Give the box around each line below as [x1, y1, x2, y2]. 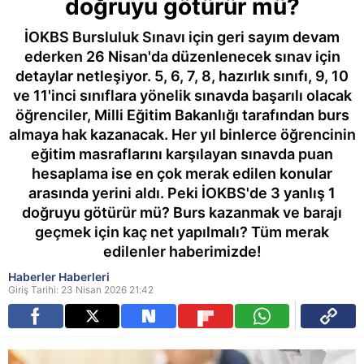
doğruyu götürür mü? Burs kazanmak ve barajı [22, 204, 342, 221]
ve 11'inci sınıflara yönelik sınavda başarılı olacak [12, 87, 352, 104]
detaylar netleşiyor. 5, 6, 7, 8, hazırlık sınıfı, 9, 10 [15, 67, 349, 84]
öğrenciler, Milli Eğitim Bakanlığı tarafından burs [15, 106, 349, 123]
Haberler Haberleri [8, 270, 110, 284]
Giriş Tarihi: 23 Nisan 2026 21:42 [8, 284, 154, 296]
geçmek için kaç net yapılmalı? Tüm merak [35, 223, 329, 240]
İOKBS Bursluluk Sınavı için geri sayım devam [24, 28, 340, 45]
